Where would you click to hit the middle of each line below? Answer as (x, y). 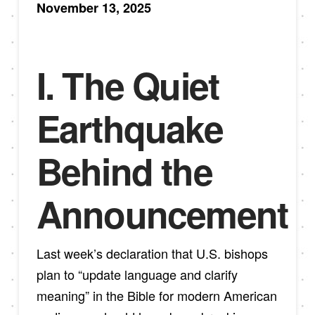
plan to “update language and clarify (137, 274)
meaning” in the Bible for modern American (156, 295)
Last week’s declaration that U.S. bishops (152, 253)
